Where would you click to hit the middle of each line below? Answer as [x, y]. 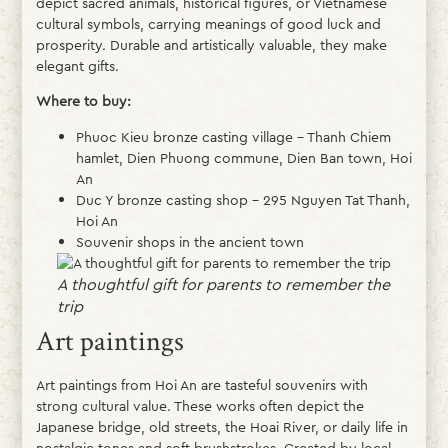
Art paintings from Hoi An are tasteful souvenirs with [201, 384]
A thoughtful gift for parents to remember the [223, 284]
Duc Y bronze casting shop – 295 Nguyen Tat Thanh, [242, 199]
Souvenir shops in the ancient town [189, 241]
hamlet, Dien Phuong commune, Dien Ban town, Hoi [243, 157]
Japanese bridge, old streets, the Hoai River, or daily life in [221, 426]
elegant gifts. [77, 66]
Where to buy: [83, 101]
